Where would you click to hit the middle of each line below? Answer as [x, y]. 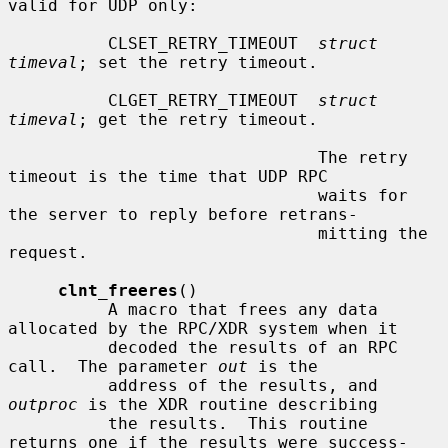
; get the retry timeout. [198, 119]
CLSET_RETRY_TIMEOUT [213, 43]
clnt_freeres [118, 290]
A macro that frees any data [58, 309]
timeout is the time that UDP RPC [168, 176]
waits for [163, 195]
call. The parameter [113, 366]
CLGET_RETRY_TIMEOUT [213, 100]
